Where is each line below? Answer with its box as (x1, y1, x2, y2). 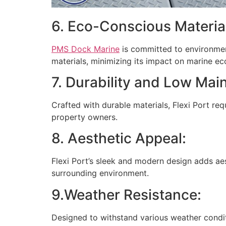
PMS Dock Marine (51, 43, 120, 54)
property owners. (51, 111, 118, 122)
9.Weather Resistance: (51, 186, 201, 203)
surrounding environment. (51, 168, 149, 179)
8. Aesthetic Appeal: (51, 130, 186, 147)
